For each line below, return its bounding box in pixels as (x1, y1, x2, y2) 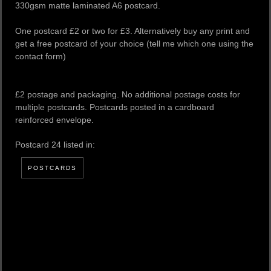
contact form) (15, 51, 66, 61)
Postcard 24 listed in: (15, 139, 95, 149)
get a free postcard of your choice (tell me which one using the (15, 38, 253, 48)
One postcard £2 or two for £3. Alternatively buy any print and (15, 25, 250, 36)
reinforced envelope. (15, 114, 94, 125)
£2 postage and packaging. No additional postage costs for (15, 89, 240, 99)
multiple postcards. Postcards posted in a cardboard (15, 102, 214, 112)
